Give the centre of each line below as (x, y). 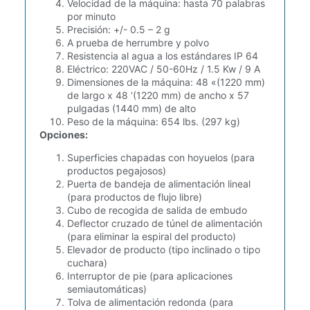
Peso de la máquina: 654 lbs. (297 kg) (153, 121)
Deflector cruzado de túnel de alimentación (164, 224)
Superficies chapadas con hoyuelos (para (161, 158)
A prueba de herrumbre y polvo (138, 42)
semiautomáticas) (107, 289)
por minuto (91, 16)
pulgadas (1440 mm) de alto (131, 108)
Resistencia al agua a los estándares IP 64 (162, 55)
